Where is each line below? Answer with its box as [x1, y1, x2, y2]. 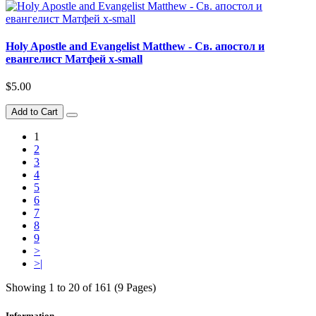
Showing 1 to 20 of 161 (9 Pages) [6, 281, 156, 294]
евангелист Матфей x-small [6, 53, 142, 66]
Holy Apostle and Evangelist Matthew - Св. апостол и [6, 40, 265, 53]
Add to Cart [11, 107, 58, 118]
